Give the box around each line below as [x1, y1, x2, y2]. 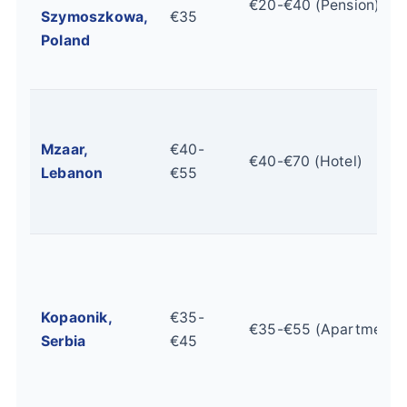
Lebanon [41, 164, 104, 183]
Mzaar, [41, 141, 88, 159]
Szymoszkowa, [41, 8, 148, 26]
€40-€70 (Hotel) [249, 153, 362, 171]
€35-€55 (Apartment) [249, 321, 402, 339]
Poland [41, 32, 91, 50]
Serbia [41, 333, 86, 351]
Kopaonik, [41, 309, 112, 327]
